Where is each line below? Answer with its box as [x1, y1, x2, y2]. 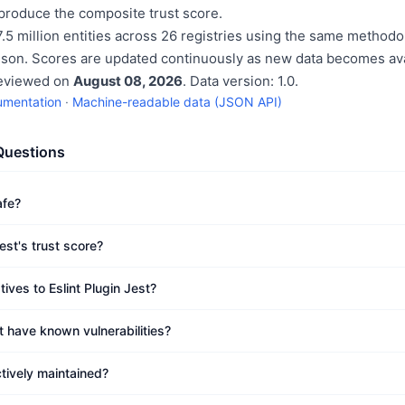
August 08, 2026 [73, 72, 183, 89]
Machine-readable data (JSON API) [72, 94, 282, 109]
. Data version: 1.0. [183, 72, 298, 89]
